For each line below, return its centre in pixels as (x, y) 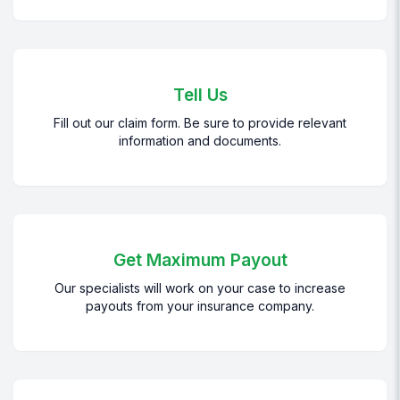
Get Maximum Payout (200, 261)
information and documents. (200, 141)
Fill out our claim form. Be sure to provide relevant (200, 123)
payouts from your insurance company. (200, 306)
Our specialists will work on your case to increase (200, 288)
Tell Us (200, 96)
